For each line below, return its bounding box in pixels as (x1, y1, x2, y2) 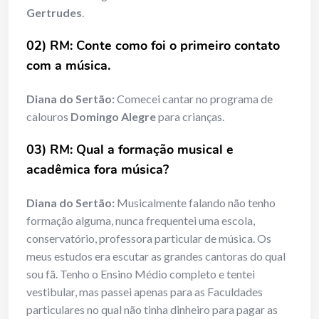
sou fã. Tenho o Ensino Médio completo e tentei (26, 267, 255, 281)
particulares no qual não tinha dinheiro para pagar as (26, 303, 278, 317)
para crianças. (156, 110, 224, 124)
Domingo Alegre (70, 110, 156, 124)
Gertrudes (26, 6, 82, 20)
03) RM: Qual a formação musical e (26, 141, 234, 159)
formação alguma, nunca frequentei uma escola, (26, 214, 255, 228)
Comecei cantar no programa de (115, 92, 273, 106)
